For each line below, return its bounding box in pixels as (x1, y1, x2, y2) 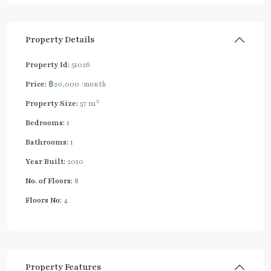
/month (81, 79, 106, 90)
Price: (25, 79, 47, 90)
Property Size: (25, 99, 78, 109)
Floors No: (25, 195, 62, 206)
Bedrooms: (25, 118, 65, 128)
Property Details (25, 34, 94, 46)
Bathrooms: (25, 137, 68, 148)
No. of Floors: (25, 176, 73, 186)
